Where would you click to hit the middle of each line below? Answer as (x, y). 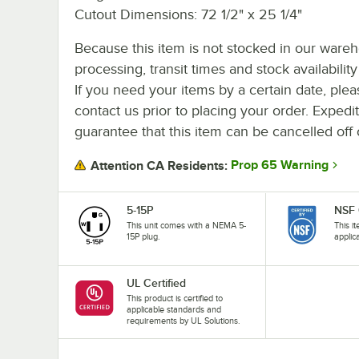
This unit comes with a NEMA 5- (186, 225)
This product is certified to (175, 298)
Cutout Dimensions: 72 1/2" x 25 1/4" (188, 14)
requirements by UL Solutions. (184, 320)
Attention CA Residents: (159, 165)
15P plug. (143, 236)
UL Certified (156, 282)
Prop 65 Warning (280, 165)
